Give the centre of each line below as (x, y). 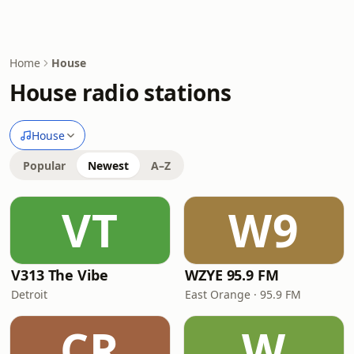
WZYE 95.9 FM (232, 275)
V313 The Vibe (60, 275)
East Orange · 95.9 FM (243, 294)
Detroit (29, 294)
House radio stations (121, 92)
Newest (108, 166)
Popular (44, 166)
